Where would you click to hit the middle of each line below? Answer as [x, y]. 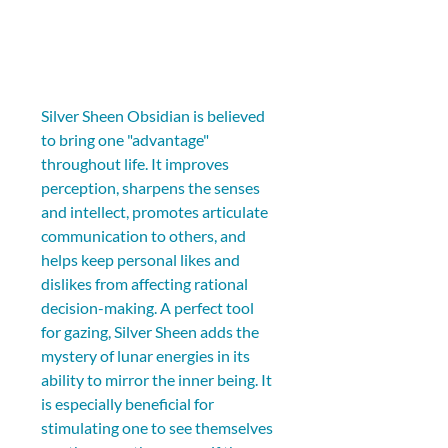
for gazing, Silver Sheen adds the [151, 331]
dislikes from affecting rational [146, 283]
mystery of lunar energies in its [147, 355]
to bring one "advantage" [126, 139]
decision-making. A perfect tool [149, 307]
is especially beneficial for [129, 403]
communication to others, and [145, 235]
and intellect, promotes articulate [156, 211]
